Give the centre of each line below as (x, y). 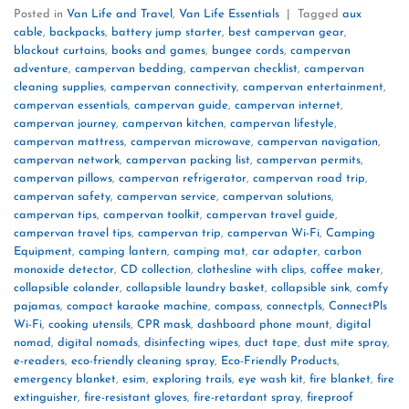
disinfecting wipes (191, 342)
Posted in (40, 14)
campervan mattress (69, 142)
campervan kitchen (173, 123)
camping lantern (123, 251)
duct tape (271, 342)
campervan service (167, 196)
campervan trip (179, 233)
